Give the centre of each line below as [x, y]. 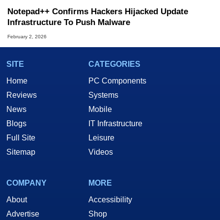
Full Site [21, 138]
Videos [101, 152]
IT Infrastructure [115, 124]
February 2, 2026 [27, 37]
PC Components [117, 81]
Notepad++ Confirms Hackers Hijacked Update [98, 12]
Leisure [101, 138]
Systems [103, 95]
